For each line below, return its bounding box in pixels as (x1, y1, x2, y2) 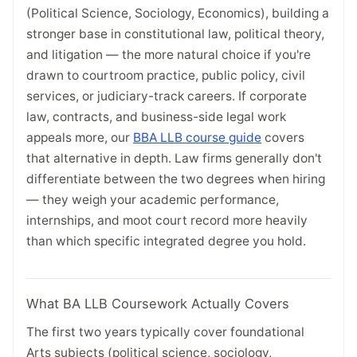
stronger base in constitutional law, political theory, (26, 26, 324, 42)
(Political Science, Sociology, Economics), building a (26, 6, 329, 22)
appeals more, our (26, 130, 133, 146)
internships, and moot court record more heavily (26, 213, 308, 229)
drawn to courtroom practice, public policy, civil (26, 68, 305, 84)
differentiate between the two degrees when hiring (26, 171, 325, 187)
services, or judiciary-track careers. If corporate (26, 88, 307, 104)
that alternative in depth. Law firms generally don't (26, 151, 322, 167)
